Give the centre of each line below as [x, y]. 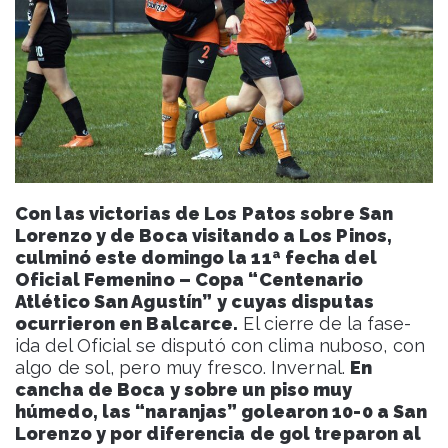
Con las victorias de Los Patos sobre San [204, 214]
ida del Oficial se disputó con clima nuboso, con [220, 346]
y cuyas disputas [295, 302]
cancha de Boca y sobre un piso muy [184, 390]
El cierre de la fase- [325, 324]
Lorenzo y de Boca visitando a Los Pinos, [204, 236]
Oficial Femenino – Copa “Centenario [189, 280]
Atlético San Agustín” [114, 302]
